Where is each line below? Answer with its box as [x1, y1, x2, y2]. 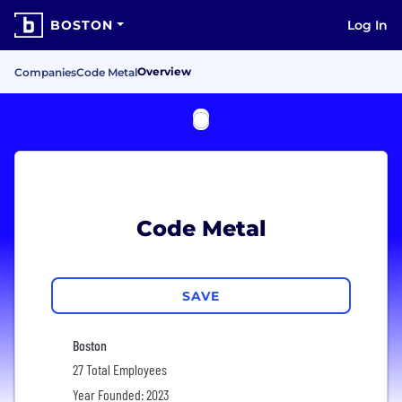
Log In [347, 17, 388, 33]
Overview [137, 65, 191, 78]
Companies [14, 66, 76, 79]
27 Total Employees [73, 361, 167, 378]
